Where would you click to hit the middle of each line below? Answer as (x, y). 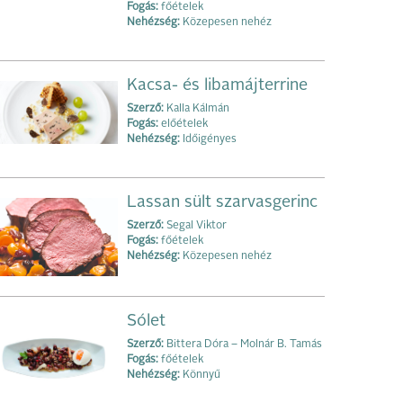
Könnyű (200, 376)
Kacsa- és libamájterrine (217, 85)
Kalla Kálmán (197, 108)
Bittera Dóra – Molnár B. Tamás (243, 345)
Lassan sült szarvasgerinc (222, 202)
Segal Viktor (195, 225)
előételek (183, 124)
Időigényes (208, 139)
